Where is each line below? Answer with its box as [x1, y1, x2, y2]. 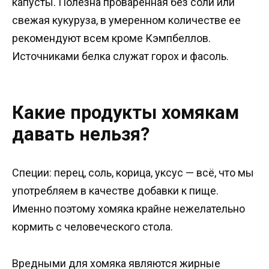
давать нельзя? [12, 124, 150, 145]
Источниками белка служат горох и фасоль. [12, 50, 229, 63]
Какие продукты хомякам [12, 102, 239, 124]
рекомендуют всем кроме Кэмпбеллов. [12, 32, 211, 45]
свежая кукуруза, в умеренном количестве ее [12, 14, 241, 27]
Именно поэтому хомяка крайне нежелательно [12, 202, 245, 215]
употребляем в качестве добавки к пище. [12, 184, 219, 197]
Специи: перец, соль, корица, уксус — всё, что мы [12, 166, 254, 179]
